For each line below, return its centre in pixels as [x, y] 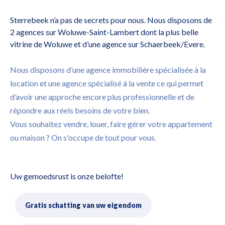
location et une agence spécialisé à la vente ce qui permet [107, 83]
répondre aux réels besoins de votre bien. [80, 110]
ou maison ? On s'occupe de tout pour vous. [83, 137]
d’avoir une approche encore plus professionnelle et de [102, 97]
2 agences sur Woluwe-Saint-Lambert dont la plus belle [104, 32]
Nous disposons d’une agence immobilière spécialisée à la [108, 70]
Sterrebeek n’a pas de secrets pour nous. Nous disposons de [111, 20]
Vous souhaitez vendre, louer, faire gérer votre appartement [111, 124]
